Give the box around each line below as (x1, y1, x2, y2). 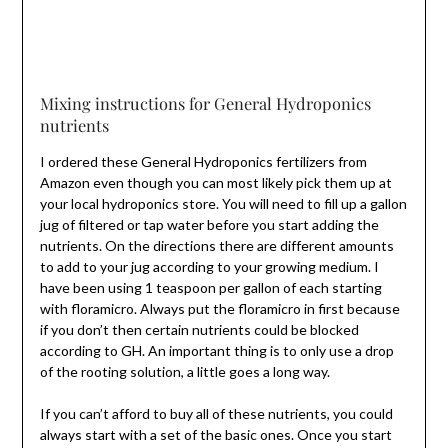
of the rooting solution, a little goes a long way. (39, 362, 330, 380)
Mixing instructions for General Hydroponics (39, 91, 371, 114)
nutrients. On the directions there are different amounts (39, 236, 394, 254)
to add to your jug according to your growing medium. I (39, 257, 379, 275)
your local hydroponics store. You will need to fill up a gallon (39, 194, 407, 212)
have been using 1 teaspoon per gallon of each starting (39, 278, 382, 296)
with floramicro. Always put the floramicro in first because (39, 299, 400, 317)
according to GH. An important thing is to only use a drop (39, 341, 394, 359)
